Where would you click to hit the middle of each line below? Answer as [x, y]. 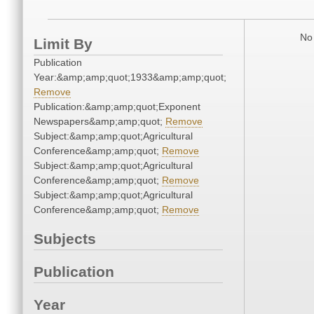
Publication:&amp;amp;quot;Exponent [117, 107]
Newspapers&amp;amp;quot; [100, 122]
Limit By [63, 44]
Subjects [65, 239]
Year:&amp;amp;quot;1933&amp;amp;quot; [130, 77]
